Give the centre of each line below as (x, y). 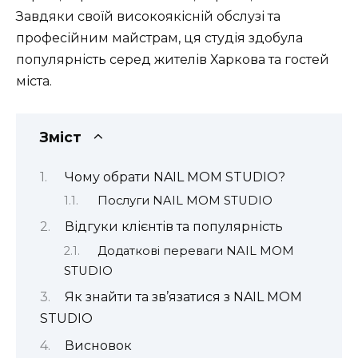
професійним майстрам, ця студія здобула (159, 38)
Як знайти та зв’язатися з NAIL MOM (183, 297)
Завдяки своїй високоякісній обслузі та (148, 16)
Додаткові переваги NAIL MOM (195, 251)
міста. (34, 81)
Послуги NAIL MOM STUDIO (185, 200)
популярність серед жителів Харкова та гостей (173, 59)
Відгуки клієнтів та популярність (173, 227)
